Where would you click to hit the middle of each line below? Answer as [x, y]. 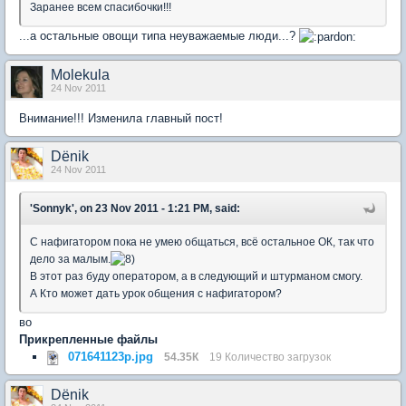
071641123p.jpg [111, 356]
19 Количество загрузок [270, 356]
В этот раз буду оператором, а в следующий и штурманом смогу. [196, 276]
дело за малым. [70, 259]
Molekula [80, 74]
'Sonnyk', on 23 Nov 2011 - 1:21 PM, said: [135, 208]
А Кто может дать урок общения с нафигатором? [156, 293]
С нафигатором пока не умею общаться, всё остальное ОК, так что [202, 242]
